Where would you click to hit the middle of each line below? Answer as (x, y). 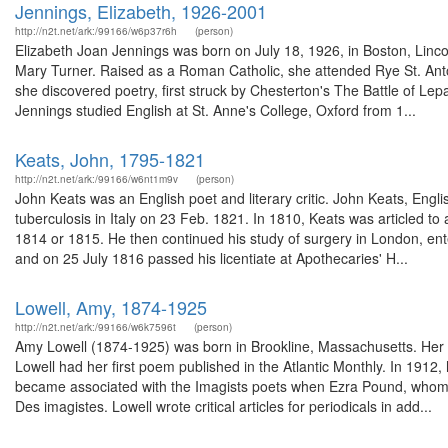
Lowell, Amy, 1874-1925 (111, 307)
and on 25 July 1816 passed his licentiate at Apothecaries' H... (211, 258)
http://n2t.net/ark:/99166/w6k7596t (95, 327)
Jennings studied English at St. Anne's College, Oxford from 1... (215, 110)
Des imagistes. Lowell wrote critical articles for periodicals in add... (223, 406)
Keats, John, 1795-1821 (110, 159)
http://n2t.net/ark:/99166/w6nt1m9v (96, 179)
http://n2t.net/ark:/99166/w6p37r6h (96, 31)
